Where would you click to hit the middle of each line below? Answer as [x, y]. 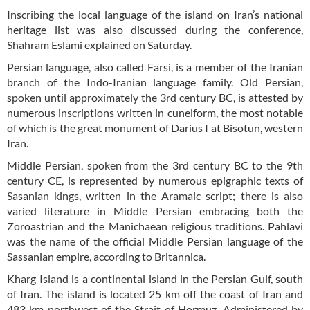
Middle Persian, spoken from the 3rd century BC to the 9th [155, 165]
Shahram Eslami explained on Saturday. [99, 45]
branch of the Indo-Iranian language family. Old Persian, [155, 82]
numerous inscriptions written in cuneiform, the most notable [155, 113]
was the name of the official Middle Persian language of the [155, 241]
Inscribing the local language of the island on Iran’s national [155, 15]
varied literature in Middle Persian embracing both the [155, 211]
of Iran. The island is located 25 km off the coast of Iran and [155, 294]
